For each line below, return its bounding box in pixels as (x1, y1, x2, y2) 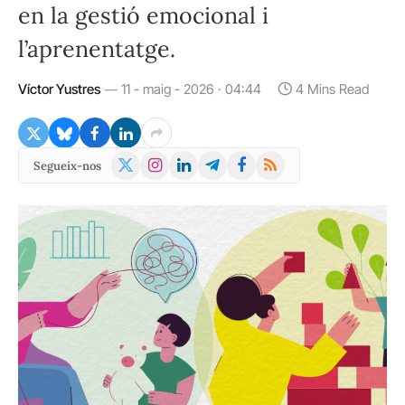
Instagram (139, 152, 206, 170)
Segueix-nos (33, 157, 101, 174)
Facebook (226, 152, 289, 170)
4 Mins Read (296, 80, 369, 98)
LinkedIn (168, 152, 229, 170)
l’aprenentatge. (18, 34, 175, 63)
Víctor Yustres (18, 80, 100, 98)
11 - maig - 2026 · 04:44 (121, 80, 261, 98)
